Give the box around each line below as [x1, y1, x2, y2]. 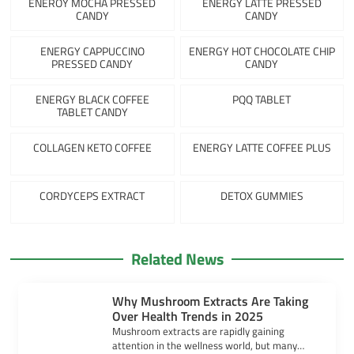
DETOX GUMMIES [220, 186, 303, 204]
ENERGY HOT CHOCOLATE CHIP [188, 42, 335, 59]
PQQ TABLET [232, 90, 292, 107]
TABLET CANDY [56, 103, 128, 120]
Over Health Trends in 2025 [112, 306, 264, 326]
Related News [130, 246, 224, 271]
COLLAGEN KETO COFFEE [32, 138, 152, 156]
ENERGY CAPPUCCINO [40, 42, 145, 59]
